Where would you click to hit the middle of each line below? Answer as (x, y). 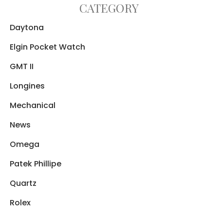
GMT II (22, 66)
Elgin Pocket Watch (47, 47)
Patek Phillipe (36, 163)
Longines (27, 86)
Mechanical (33, 105)
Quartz (23, 183)
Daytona (27, 27)
